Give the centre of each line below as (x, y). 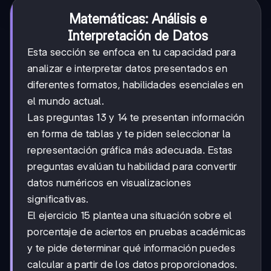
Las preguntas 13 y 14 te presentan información (136, 117)
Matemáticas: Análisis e (138, 18)
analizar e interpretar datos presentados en (127, 68)
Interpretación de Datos (138, 35)
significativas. (58, 199)
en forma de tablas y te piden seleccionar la (129, 133)
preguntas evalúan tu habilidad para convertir (132, 166)
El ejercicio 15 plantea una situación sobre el (130, 215)
